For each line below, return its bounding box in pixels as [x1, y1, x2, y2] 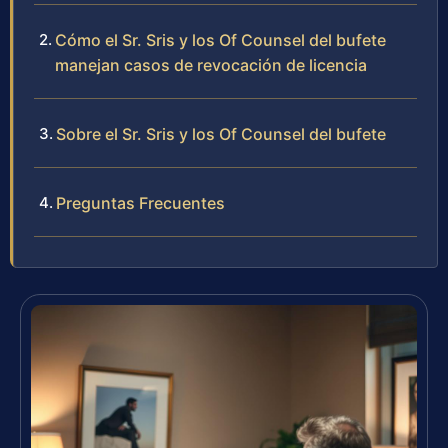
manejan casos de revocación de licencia [55, 55, 367, 76]
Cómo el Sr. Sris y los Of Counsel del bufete [55, 30, 386, 51]
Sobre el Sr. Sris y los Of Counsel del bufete [56, 124, 386, 145]
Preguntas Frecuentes [56, 193, 225, 214]
